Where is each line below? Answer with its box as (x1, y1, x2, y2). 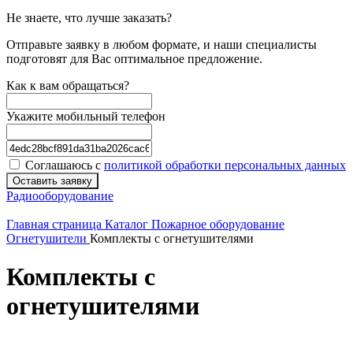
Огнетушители (6, 232, 90, 245)
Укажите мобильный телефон (6, 110, 165, 123)
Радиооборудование (6, 189, 113, 203)
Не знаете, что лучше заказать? (6, 11, 172, 24)
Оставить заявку (13, 175, 92, 187)
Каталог (105, 217, 151, 231)
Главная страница (6, 217, 105, 231)
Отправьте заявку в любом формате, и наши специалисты (6, 38, 317, 51)
